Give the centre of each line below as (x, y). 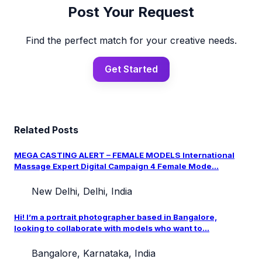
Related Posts (46, 130)
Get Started (131, 69)
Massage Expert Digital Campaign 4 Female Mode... (116, 166)
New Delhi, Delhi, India (80, 192)
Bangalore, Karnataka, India (92, 253)
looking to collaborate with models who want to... (112, 228)
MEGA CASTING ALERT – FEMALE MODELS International (124, 155)
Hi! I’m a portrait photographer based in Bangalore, (116, 217)
